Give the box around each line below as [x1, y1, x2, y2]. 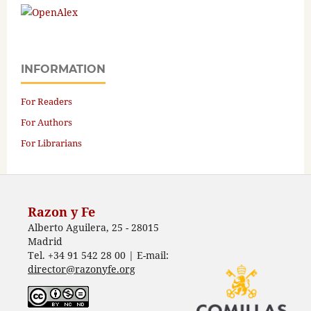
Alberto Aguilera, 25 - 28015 [27, 220, 159, 234]
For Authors [21, 115, 72, 128]
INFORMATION [21, 62, 106, 76]
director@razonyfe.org [27, 262, 135, 276]
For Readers [21, 94, 72, 108]
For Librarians [21, 136, 82, 149]
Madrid [27, 234, 62, 248]
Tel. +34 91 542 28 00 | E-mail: [27, 248, 169, 262]
